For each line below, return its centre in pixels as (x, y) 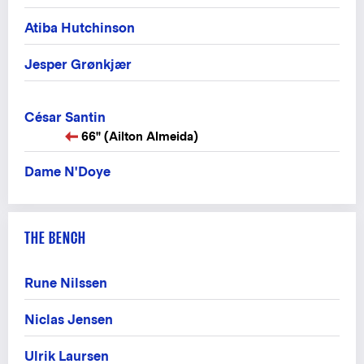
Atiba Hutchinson (80, 28)
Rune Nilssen (66, 283)
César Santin (65, 117)
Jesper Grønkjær (78, 64)
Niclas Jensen (69, 319)
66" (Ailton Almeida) (140, 136)
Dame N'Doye (67, 171)
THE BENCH (55, 237)
